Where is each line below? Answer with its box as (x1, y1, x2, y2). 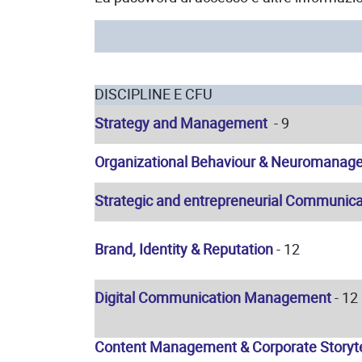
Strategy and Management (95, 113, 267, 133)
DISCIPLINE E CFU (95, 84, 213, 104)
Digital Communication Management (95, 288, 331, 308)
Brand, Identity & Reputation (95, 239, 273, 259)
